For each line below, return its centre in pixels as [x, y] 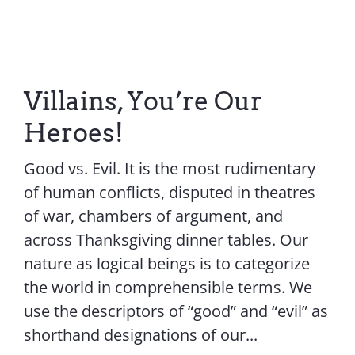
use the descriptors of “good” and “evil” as [176, 311]
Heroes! [73, 133]
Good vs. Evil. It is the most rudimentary [169, 169]
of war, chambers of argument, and [153, 216]
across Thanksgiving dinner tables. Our [166, 240]
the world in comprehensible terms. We [168, 288]
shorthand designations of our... [140, 335]
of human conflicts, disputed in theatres [169, 193]
